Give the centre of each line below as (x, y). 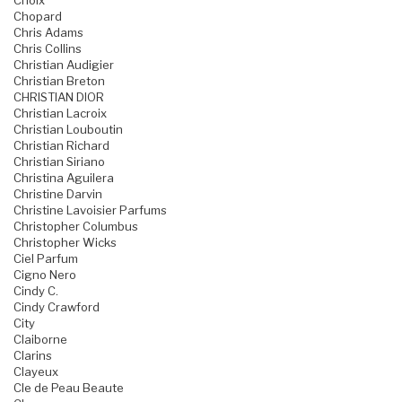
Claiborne (40, 340)
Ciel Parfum (46, 259)
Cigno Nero (45, 275)
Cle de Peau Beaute (69, 388)
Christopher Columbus (76, 227)
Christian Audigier (64, 65)
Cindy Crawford (57, 307)
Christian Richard (61, 146)
